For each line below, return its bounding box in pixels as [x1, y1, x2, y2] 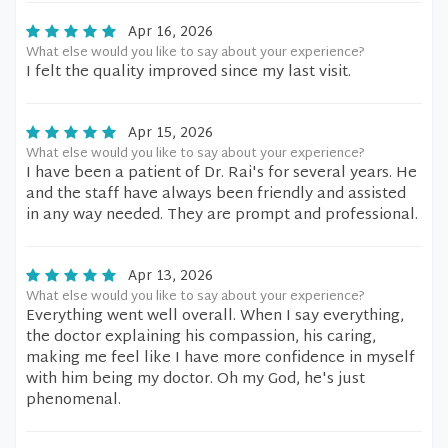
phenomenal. [26, 387, 121, 414]
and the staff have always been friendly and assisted [26, 181, 406, 208]
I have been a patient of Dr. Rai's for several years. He [26, 160, 417, 187]
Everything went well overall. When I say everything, [26, 303, 404, 330]
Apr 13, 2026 [128, 264, 213, 289]
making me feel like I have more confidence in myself [26, 345, 415, 372]
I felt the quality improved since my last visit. [26, 59, 351, 86]
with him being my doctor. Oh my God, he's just [26, 366, 365, 393]
